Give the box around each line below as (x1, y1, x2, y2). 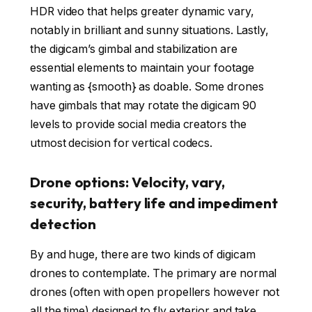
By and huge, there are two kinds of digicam (30, 248, 256, 262)
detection (30, 214, 97, 233)
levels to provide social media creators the (30, 118, 247, 132)
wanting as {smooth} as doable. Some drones (30, 80, 264, 94)
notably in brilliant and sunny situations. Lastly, (30, 24, 270, 38)
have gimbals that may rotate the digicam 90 (30, 99, 256, 113)
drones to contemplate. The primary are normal (30, 267, 277, 281)
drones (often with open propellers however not (30, 286, 280, 299)
